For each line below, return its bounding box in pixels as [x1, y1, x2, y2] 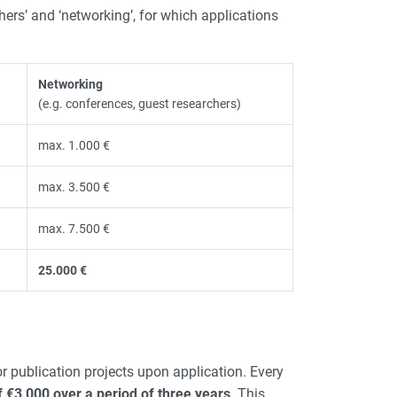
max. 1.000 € [38, 137, 110, 152]
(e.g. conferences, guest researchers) [38, 96, 241, 111]
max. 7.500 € [38, 221, 110, 236]
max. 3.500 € [38, 179, 110, 194]
